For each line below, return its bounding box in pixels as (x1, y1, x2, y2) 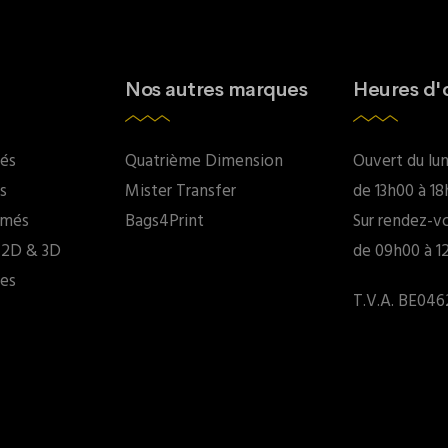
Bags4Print (125, 208, 204, 235)
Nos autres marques (125, 77, 307, 102)
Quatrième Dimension (125, 148, 283, 175)
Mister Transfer (125, 178, 236, 205)
